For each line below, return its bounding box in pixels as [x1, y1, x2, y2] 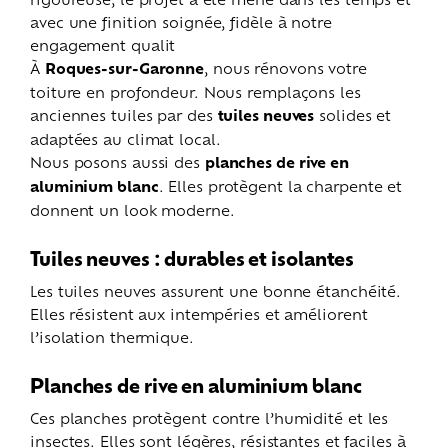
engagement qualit [30, 34, 176, 54]
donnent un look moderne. [30, 199, 235, 219]
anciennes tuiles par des [30, 104, 218, 124]
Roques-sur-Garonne [44, 57, 205, 78]
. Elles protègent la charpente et [158, 175, 403, 195]
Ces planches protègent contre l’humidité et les [30, 407, 389, 427]
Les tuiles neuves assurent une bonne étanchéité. [30, 280, 402, 300]
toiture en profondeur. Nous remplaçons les [30, 81, 361, 101]
